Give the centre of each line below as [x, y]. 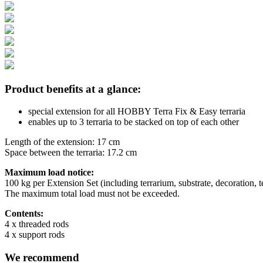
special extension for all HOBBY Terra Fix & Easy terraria [137, 112]
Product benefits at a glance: [73, 89]
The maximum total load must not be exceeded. [92, 194]
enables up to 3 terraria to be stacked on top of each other [134, 122]
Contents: [24, 214]
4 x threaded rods [37, 224]
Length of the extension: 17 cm [62, 142]
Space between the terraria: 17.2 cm [71, 153]
